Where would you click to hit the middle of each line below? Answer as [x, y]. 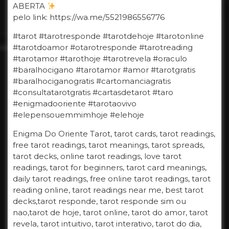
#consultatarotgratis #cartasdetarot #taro [93, 93]
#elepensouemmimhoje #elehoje [78, 115]
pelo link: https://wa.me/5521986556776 [89, 17]
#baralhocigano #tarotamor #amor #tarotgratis [104, 70]
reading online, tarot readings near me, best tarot [108, 190]
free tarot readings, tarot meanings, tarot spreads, [109, 145]
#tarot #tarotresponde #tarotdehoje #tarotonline [108, 36]
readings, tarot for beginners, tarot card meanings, [110, 168]
